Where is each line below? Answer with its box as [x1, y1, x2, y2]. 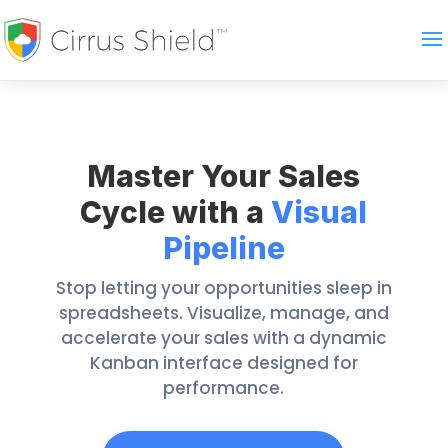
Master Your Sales [87, 158, 361, 194]
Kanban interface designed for [89, 351, 358, 375]
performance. [163, 376, 285, 400]
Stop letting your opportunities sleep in [55, 276, 392, 300]
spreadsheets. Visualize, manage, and [58, 301, 389, 325]
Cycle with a [80, 194, 265, 230]
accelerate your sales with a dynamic [60, 326, 387, 350]
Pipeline [162, 230, 285, 266]
